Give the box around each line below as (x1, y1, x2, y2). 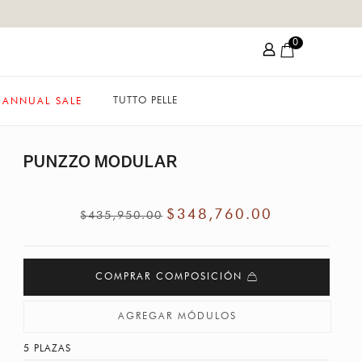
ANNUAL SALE (2, 96, 82, 107)
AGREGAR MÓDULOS (117, 312, 237, 322)
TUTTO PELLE (112, 96, 178, 106)
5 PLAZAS (23, 344, 71, 354)
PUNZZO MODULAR (23, 151, 178, 172)
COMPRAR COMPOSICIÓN (95, 272, 248, 282)
